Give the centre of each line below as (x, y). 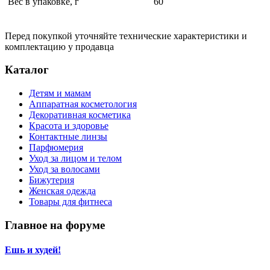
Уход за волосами (64, 169)
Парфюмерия (56, 147)
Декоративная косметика (80, 115)
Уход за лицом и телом (75, 158)
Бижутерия (52, 180)
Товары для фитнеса (71, 202)
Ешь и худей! (33, 250)
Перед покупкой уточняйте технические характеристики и (126, 36)
